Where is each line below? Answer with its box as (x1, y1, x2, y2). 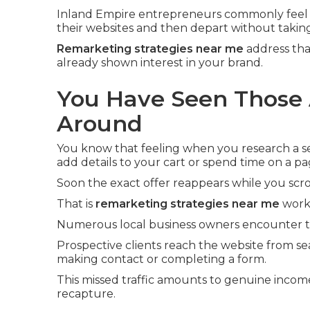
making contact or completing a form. (57, 253, 266, 266)
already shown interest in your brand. (57, 56, 263, 69)
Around (57, 110, 143, 137)
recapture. (57, 287, 116, 300)
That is (57, 197, 95, 210)
